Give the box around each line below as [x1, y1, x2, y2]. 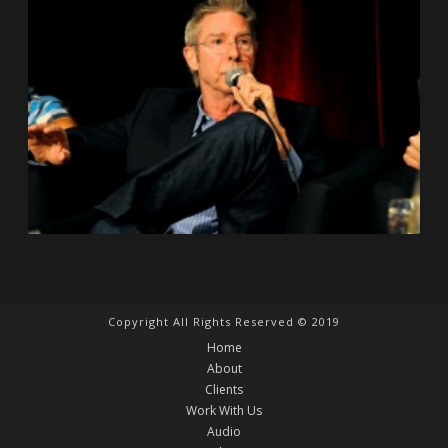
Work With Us [186, 402, 262, 420]
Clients [205, 381, 243, 399]
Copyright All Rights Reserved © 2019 [108, 314, 340, 330]
